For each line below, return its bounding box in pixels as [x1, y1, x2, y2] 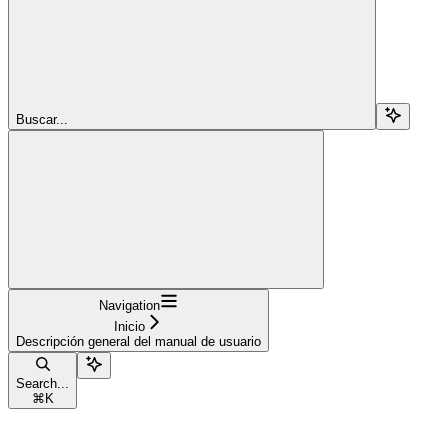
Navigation [99, 297, 160, 313]
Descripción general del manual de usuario [16, 333, 261, 349]
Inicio [114, 318, 145, 334]
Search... [16, 375, 69, 391]
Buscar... [16, 111, 68, 127]
